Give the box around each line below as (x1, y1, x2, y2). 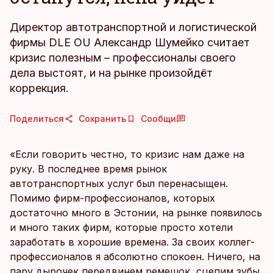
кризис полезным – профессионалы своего (10, 51, 236, 64)
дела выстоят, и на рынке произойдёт (10, 66, 213, 79)
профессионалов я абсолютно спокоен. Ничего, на (10, 250, 260, 263)
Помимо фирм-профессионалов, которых (10, 192, 215, 204)
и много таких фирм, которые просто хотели (10, 221, 233, 233)
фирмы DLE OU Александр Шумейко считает (10, 36, 250, 49)
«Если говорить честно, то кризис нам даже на (10, 148, 244, 160)
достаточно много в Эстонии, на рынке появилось (10, 207, 262, 219)
